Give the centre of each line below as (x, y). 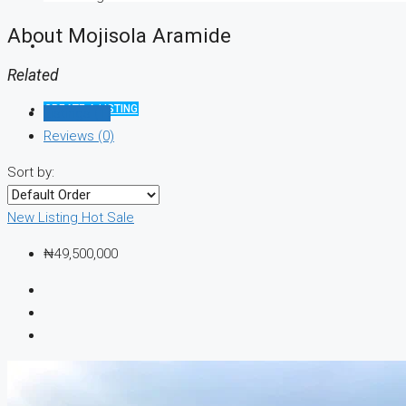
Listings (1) (77, 114)
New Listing (44, 218)
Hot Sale (108, 218)
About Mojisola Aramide (119, 36)
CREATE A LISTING (91, 109)
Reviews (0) (79, 136)
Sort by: (31, 173)
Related (33, 75)
